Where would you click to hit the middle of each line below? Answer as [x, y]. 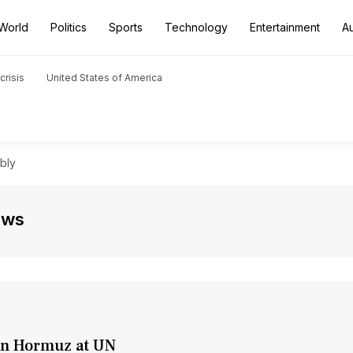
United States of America [104, 78]
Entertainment [285, 27]
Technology [196, 27]
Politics [69, 27]
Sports [126, 27]
